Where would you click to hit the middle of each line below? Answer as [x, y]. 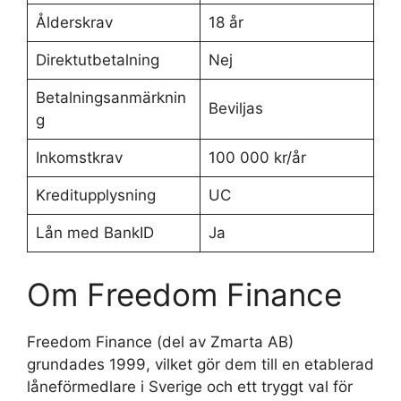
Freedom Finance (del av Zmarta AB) [160, 341]
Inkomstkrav [79, 158]
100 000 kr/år [257, 158]
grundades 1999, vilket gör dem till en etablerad [200, 364]
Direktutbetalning [97, 60]
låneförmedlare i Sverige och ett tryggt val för [190, 386]
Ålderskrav [74, 22]
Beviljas [235, 108]
